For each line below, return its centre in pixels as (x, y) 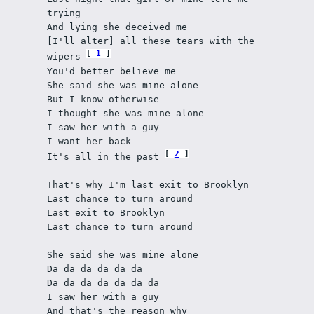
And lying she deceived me (117, 27)
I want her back (89, 141)
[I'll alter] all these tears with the (150, 41)
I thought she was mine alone (125, 113)
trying (63, 13)
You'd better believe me (111, 71)
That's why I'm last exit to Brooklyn (148, 184)
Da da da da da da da (103, 282)
